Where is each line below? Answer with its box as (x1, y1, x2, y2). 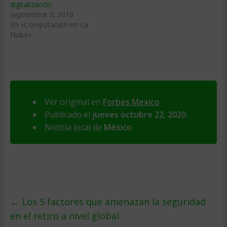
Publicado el (44, 109, 92, 120)
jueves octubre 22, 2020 (92, 109, 186, 120)
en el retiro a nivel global (10, 210, 119, 222)
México (103, 122, 132, 133)
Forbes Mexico (102, 96, 160, 107)
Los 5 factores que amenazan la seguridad (19, 196, 206, 208)
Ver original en (44, 96, 103, 107)
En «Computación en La (10, 20, 88, 29)
